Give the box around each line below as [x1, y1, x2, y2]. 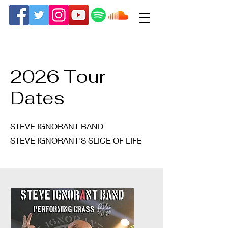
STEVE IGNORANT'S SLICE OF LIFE [10, 135, 142, 145]
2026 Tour [10, 65, 105, 88]
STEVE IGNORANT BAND [10, 121, 103, 131]
